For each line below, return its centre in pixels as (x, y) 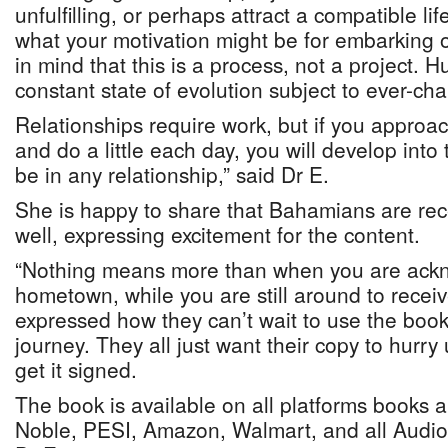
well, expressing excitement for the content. (217, 234)
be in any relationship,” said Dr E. (172, 174)
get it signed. (76, 369)
